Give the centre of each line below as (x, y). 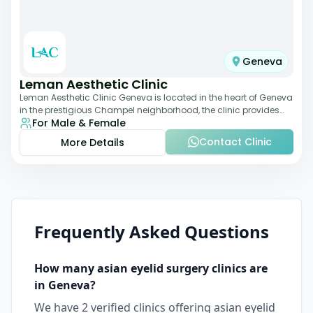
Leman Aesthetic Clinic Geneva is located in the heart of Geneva (156, 97)
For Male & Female (79, 123)
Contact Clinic (235, 142)
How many (66, 268)
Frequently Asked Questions (152, 232)
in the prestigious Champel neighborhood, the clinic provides (150, 110)
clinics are (238, 268)
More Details (93, 143)
